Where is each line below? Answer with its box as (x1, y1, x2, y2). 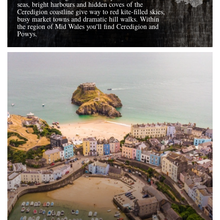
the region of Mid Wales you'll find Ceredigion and (17, 21, 159, 31)
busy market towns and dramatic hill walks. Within (17, 14, 159, 24)
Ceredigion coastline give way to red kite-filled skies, (17, 6, 165, 16)
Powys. (17, 28, 37, 38)
